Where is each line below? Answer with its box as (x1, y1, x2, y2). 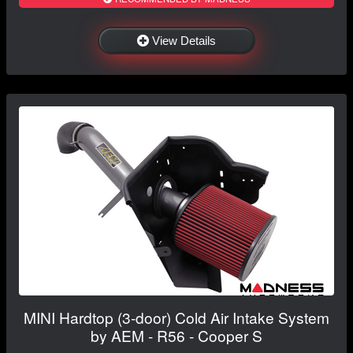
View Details (152, 33, 216, 47)
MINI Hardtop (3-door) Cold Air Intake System (24, 306, 329, 328)
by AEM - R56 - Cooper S (91, 324, 262, 346)
